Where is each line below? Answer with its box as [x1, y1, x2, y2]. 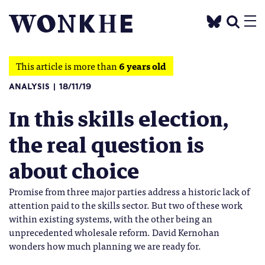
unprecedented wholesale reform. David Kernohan [9, 224, 219, 240]
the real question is [9, 128, 204, 163]
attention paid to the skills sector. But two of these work [9, 197, 243, 212]
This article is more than [16, 58, 119, 73]
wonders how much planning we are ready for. [9, 238, 201, 253]
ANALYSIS [9, 82, 50, 91]
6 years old [119, 58, 166, 73]
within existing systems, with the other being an [9, 211, 212, 226]
